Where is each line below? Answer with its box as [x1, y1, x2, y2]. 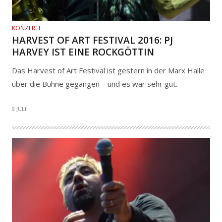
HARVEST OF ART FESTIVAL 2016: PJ [12, 34, 173, 47]
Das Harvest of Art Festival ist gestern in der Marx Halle [12, 65, 205, 76]
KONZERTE [12, 24, 42, 33]
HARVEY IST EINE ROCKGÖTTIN [12, 46, 154, 59]
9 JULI [12, 105, 26, 113]
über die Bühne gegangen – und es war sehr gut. [12, 79, 177, 89]
